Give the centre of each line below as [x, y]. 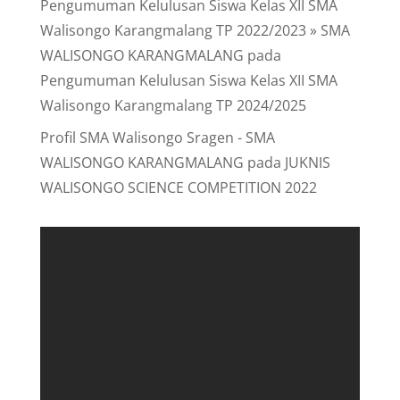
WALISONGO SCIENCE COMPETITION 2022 [178, 187]
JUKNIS [307, 162]
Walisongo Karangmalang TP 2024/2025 [173, 105]
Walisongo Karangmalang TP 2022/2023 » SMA [195, 30]
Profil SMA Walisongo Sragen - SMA [157, 137]
